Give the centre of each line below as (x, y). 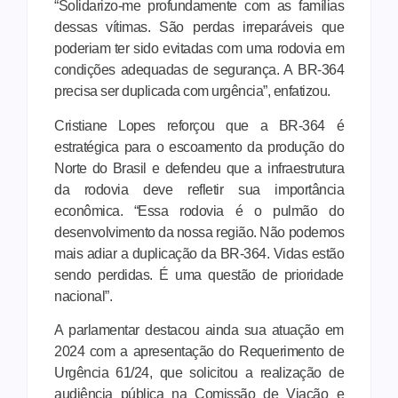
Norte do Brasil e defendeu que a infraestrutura (199, 168)
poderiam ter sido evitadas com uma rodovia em (199, 49)
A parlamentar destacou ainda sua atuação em (199, 330)
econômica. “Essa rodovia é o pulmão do (199, 211)
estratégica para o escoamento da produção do (199, 147)
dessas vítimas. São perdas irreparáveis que (199, 28)
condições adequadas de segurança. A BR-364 (199, 70)
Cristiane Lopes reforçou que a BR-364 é (199, 125)
